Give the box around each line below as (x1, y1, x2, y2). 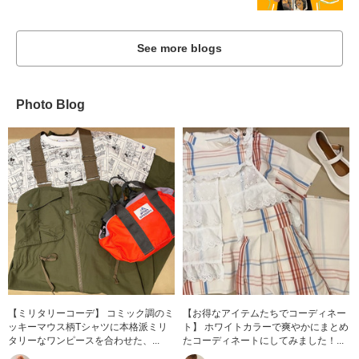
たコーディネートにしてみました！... (183, 334, 345, 346)
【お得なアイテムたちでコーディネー (183, 307, 347, 319)
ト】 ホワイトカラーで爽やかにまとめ (183, 321, 349, 333)
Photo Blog (16, 98, 85, 112)
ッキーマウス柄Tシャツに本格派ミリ (8, 321, 167, 333)
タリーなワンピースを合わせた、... (8, 334, 159, 346)
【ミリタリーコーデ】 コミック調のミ (8, 307, 174, 319)
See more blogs (137, 42, 222, 55)
